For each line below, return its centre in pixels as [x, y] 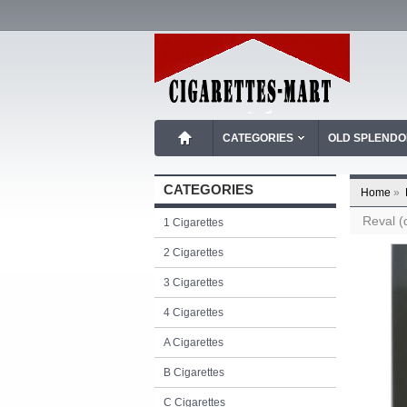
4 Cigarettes [194, 313]
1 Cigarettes [194, 223]
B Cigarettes [194, 372]
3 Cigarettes [194, 283]
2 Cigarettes [194, 253]
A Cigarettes [194, 342]
